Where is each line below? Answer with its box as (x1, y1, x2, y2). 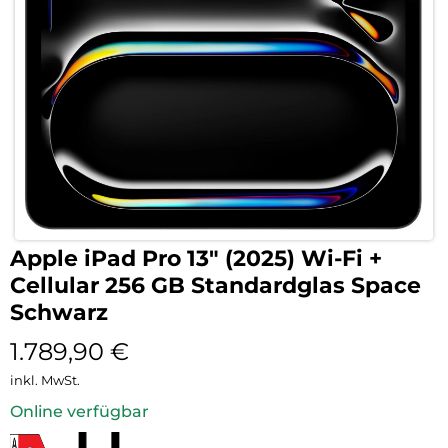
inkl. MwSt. (10, 372, 80, 389)
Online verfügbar (10, 402, 149, 422)
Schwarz (10, 299, 108, 327)
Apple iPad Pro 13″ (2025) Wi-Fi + (10, 245, 382, 273)
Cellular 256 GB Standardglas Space (10, 272, 421, 300)
